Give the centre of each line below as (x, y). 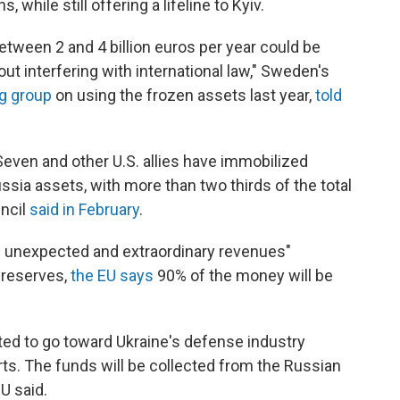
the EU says (112, 276)
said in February (84, 210)
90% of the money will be (243, 276)
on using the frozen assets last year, (183, 96)
